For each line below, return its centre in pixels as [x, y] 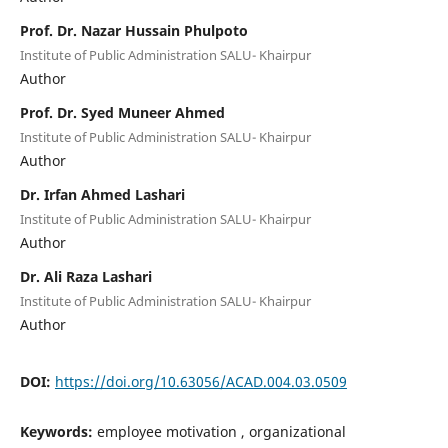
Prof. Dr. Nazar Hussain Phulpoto [133, 30]
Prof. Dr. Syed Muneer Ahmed [122, 112]
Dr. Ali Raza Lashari [85, 276]
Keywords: [58, 431]
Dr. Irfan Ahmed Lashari [102, 194]
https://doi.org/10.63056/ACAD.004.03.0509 [200, 381]
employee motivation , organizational [221, 431]
